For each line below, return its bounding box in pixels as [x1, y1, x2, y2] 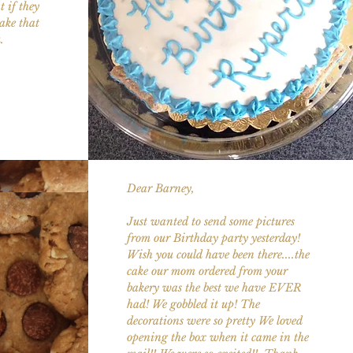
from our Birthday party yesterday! [126, 230, 300, 245]
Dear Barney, [126, 180, 195, 195]
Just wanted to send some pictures [126, 214, 295, 229]
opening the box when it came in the [126, 329, 309, 344]
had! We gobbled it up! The [126, 296, 260, 311]
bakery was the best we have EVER [126, 280, 301, 295]
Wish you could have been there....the [126, 247, 310, 262]
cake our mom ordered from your [126, 263, 288, 278]
